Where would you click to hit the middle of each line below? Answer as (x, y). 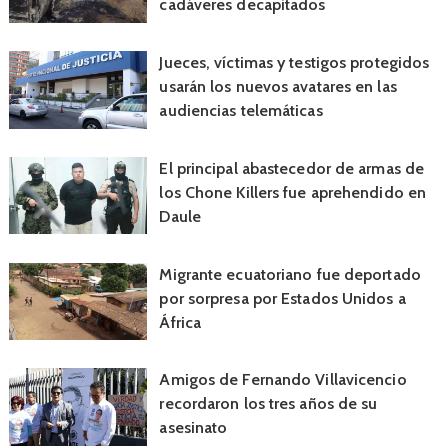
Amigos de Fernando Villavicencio (283, 380)
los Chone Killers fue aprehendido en (293, 192)
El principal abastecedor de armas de (292, 168)
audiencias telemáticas (241, 111)
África (180, 322)
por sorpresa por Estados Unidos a (282, 298)
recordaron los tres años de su (268, 404)
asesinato (193, 428)
